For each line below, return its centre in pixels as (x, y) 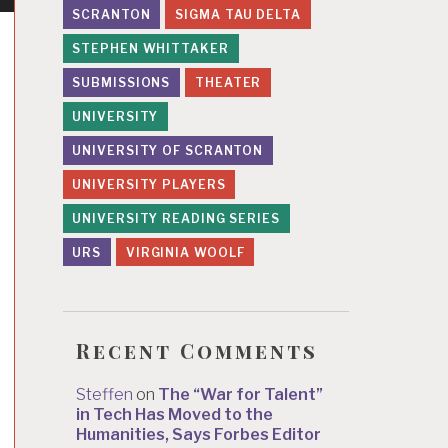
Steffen (104, 395)
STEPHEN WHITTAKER (150, 49)
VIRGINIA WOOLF (185, 252)
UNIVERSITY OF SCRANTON (168, 150)
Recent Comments (197, 350)
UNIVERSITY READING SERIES (176, 218)
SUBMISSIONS (121, 83)
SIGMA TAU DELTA (238, 15)
